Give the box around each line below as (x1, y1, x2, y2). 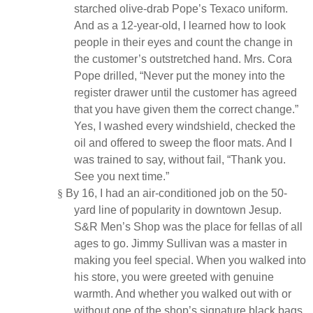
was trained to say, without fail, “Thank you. (74, 153, 286, 166)
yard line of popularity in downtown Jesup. (74, 203, 282, 216)
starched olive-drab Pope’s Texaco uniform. (74, 2, 288, 15)
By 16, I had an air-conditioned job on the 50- (66, 187, 287, 199)
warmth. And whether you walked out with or (74, 287, 291, 300)
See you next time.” (74, 170, 169, 182)
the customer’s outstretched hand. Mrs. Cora (74, 52, 292, 65)
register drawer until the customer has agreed (74, 86, 297, 99)
